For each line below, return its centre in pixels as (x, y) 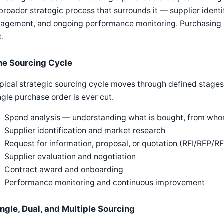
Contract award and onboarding (64, 170)
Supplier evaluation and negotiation (70, 157)
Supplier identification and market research (85, 131)
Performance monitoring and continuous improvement (105, 183)
